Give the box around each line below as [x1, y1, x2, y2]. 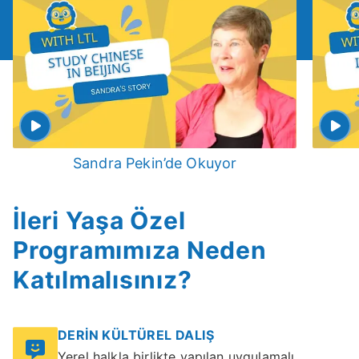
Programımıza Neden [13, 236, 267, 265]
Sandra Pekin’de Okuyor [72, 155, 237, 172]
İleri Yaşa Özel [13, 206, 186, 236]
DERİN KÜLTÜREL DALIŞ [58, 327, 214, 344]
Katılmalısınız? [13, 265, 192, 295]
